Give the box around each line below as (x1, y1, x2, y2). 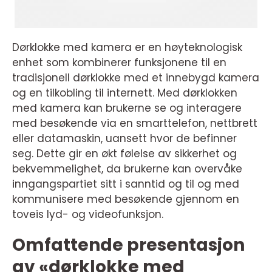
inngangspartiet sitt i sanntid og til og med (12, 177, 239, 191)
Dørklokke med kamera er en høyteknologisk (12, 40, 242, 55)
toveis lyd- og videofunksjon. (12, 207, 163, 222)
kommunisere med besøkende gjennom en (12, 192, 239, 206)
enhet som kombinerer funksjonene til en (12, 55, 226, 70)
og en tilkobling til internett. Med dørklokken (12, 86, 237, 100)
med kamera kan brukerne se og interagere (12, 101, 242, 115)
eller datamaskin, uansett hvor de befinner (12, 131, 237, 146)
